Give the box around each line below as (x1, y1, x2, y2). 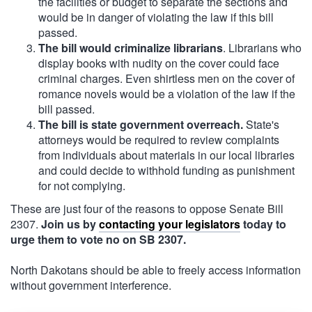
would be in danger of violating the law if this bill (38, 8, 274, 25)
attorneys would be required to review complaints (38, 131, 279, 148)
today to (240, 215, 286, 232)
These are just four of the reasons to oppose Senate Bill (10, 200, 283, 217)
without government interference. (10, 276, 171, 293)
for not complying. (38, 177, 125, 194)
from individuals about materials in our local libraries (38, 146, 295, 163)
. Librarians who (223, 39, 302, 56)
